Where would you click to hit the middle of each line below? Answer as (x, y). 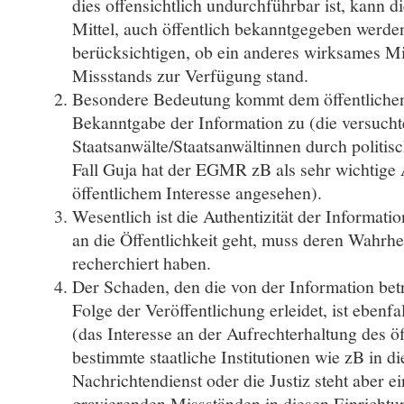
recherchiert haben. (142, 263)
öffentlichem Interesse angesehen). (197, 193)
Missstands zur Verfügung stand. (190, 76)
